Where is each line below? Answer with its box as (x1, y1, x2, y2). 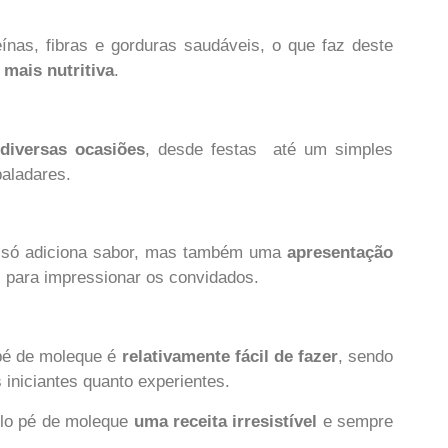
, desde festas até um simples (144, 139, 394, 159)
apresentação (287, 243, 394, 263)
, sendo (338, 347, 394, 367)
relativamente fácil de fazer (121, 347, 339, 367)
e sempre (317, 411, 394, 431)
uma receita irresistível (133, 411, 318, 431)
